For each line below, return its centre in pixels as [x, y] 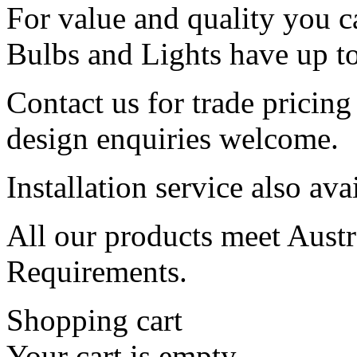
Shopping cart [94, 320]
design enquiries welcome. [173, 138]
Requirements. [97, 271]
